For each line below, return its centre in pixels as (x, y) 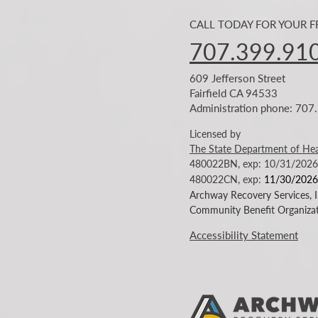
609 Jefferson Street (237, 78)
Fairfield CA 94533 (234, 93)
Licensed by (215, 134)
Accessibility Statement (244, 235)
